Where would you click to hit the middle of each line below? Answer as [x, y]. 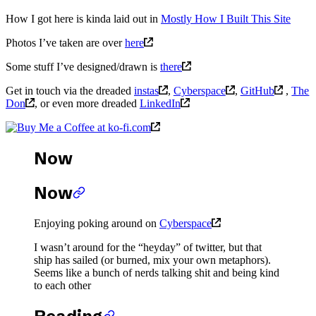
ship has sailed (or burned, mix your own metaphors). [152, 260]
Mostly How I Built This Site [226, 19]
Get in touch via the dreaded [70, 91]
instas [146, 91]
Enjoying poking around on [97, 223]
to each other [62, 285]
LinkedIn [160, 104]
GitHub [257, 91]
